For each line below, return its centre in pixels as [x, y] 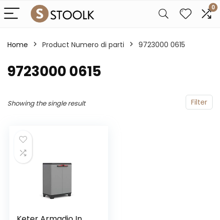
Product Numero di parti [83, 45]
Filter [199, 102]
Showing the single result [46, 103]
